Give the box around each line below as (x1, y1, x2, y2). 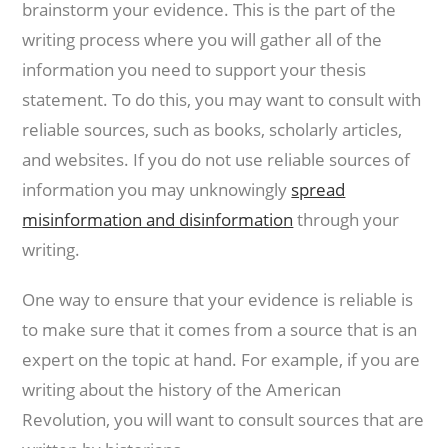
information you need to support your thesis (22, 58, 367, 81)
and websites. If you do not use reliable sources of (22, 148, 411, 171)
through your (293, 208, 400, 231)
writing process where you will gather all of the (22, 28, 383, 51)
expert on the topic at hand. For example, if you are (22, 348, 421, 371)
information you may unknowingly (22, 178, 292, 201)
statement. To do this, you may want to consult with (22, 88, 422, 111)
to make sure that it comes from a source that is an (22, 318, 418, 341)
